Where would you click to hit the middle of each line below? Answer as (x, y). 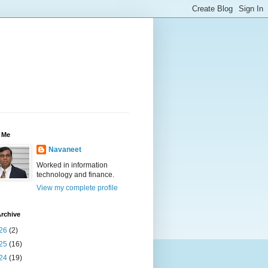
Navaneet (65, 150)
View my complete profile (77, 188)
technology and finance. (75, 175)
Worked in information (72, 165)
